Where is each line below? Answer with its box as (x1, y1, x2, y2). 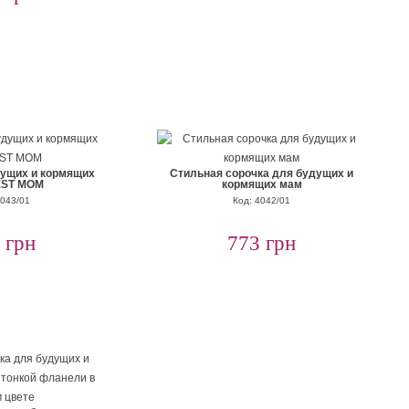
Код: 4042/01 (233, 195, 290, 205)
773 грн (227, 232, 296, 255)
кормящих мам (221, 178, 302, 191)
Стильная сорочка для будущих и (170, 167, 353, 180)
